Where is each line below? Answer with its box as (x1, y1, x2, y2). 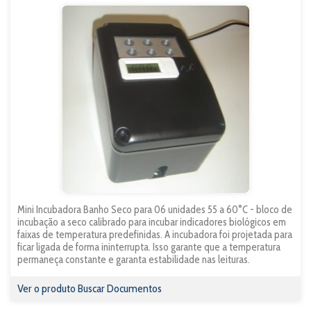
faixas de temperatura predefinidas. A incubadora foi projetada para (17, 228, 292, 241)
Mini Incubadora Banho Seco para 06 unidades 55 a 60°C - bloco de (17, 203, 292, 216)
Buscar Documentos (78, 282, 162, 295)
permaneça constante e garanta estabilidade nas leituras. (17, 253, 250, 266)
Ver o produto (17, 282, 78, 295)
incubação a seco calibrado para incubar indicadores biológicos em (17, 216, 286, 228)
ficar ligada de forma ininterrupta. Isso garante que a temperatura (17, 241, 280, 253)
